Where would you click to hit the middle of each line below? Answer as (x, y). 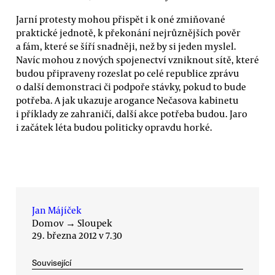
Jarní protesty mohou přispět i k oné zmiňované (121, 19)
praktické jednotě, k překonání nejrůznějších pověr (128, 33)
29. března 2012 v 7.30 (77, 235)
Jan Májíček (57, 210)
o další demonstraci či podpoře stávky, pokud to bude (131, 87)
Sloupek (95, 223)
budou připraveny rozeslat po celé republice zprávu (128, 73)
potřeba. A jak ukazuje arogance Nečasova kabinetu (127, 100)
